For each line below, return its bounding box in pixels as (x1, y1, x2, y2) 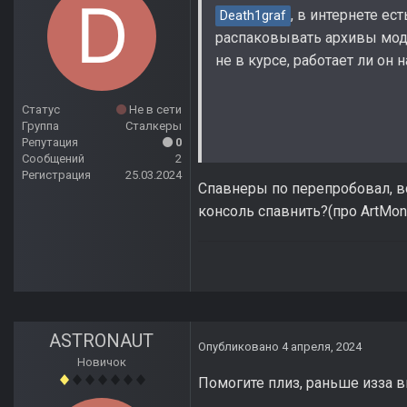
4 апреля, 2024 (282, 340, 362, 354)
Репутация (22, 135, 78, 150)
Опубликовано (198, 340, 282, 354)
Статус (22, 103, 60, 117)
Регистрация (22, 168, 91, 183)
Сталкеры (125, 119, 182, 134)
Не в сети (126, 103, 182, 117)
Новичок (77, 355, 126, 370)
